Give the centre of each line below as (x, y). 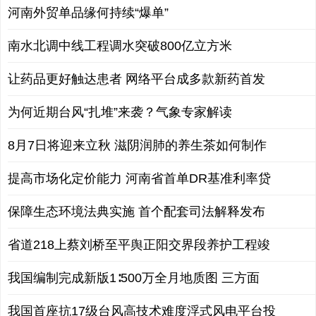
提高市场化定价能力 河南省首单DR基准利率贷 (139, 178)
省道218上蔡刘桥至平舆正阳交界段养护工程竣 (139, 245)
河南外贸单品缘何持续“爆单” (88, 13)
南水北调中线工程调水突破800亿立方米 (120, 46)
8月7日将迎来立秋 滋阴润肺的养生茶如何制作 (137, 145)
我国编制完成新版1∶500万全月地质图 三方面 (134, 278)
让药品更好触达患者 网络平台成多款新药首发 (136, 79)
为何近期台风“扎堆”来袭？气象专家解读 (120, 112)
